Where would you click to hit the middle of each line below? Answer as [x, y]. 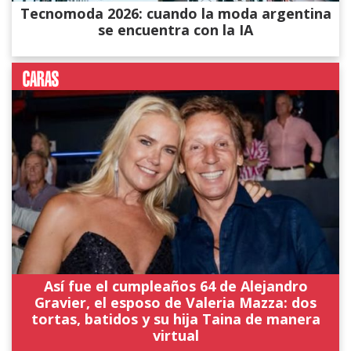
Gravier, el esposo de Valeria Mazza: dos [175, 302]
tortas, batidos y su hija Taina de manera [175, 318]
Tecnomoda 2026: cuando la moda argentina [175, 13]
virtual [175, 335]
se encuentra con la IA [175, 29]
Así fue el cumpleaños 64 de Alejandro [175, 286]
